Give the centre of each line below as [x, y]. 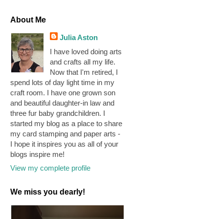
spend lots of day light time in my [62, 82]
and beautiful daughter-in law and [62, 103]
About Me [28, 20]
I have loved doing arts [86, 51]
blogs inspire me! [37, 154]
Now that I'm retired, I [84, 72]
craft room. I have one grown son [63, 92]
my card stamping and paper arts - [65, 133]
